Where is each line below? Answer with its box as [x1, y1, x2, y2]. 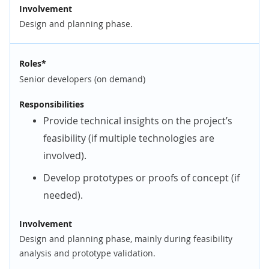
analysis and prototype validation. [19, 247, 156, 259]
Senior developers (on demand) [19, 73, 145, 85]
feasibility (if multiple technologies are [43, 131, 214, 145]
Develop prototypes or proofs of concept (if [43, 171, 240, 184]
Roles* [19, 57, 46, 69]
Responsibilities [19, 98, 84, 110]
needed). [43, 188, 83, 202]
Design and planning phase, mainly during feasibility [19, 232, 232, 244]
